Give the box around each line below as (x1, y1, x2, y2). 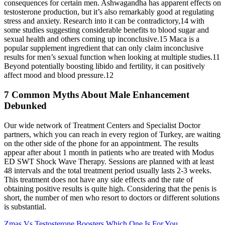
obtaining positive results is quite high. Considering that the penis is (4, 184, 216, 193)
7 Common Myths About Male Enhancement (4, 89, 189, 100)
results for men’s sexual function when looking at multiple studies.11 (4, 53, 220, 62)
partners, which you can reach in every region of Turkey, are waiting (4, 130, 220, 139)
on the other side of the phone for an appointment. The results (4, 139, 198, 148)
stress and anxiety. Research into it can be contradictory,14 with (4, 17, 204, 26)
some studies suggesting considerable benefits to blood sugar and (4, 26, 209, 35)
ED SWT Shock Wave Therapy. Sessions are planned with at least (4, 157, 214, 166)
